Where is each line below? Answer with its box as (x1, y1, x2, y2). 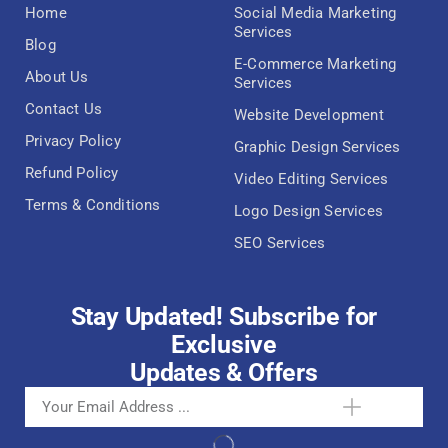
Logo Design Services (234, 201, 383, 220)
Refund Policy (25, 163, 119, 182)
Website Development (234, 105, 384, 124)
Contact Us (25, 99, 102, 118)
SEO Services (234, 233, 326, 252)
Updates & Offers (130, 357, 318, 387)
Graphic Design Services (234, 137, 401, 156)
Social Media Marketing (234, 3, 397, 22)
